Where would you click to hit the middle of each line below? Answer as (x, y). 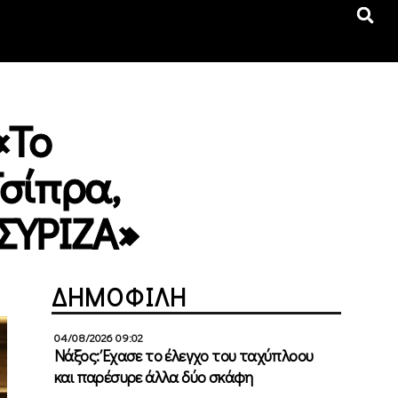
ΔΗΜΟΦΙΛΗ (119, 296)
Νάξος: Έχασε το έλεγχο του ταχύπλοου (184, 355)
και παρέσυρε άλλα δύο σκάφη (154, 376)
